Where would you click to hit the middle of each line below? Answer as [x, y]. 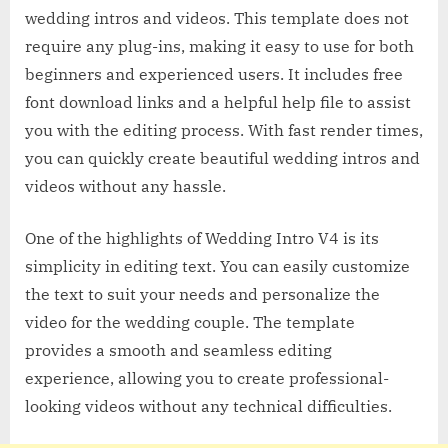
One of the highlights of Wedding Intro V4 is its [202, 237]
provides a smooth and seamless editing [178, 349]
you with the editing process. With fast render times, [224, 129]
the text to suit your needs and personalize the [202, 293]
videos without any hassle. [125, 185]
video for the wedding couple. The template [190, 321]
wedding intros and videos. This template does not [217, 17]
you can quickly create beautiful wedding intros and [222, 157]
